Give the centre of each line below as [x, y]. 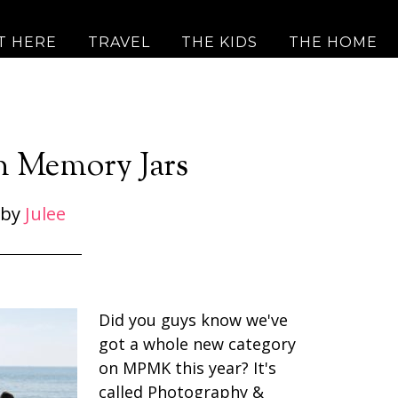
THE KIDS [219, 42]
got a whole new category [197, 344]
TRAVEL [119, 42]
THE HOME [333, 42]
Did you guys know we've [193, 320]
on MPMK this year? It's [187, 368]
